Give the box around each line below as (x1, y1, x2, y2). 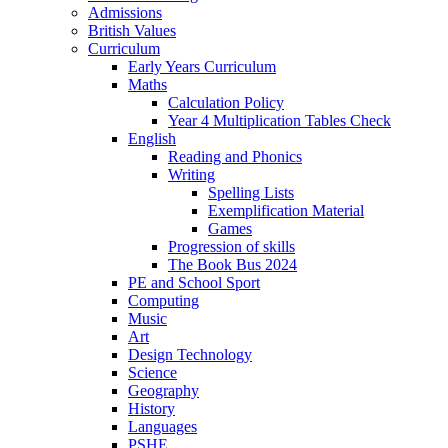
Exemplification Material (208, 201, 364, 219)
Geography (128, 381, 199, 399)
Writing (168, 165, 215, 183)
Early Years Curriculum (128, 57, 276, 75)
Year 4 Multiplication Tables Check (168, 111, 391, 129)
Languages (128, 417, 197, 435)
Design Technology (128, 345, 252, 363)
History (128, 399, 175, 417)
